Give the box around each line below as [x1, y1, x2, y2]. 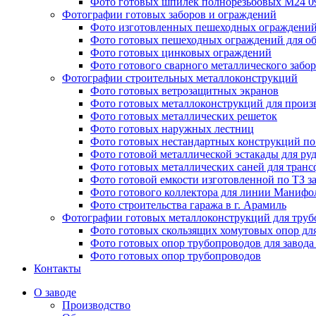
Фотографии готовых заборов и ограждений [62, 8, 276, 20]
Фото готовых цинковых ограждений [90, 47, 272, 59]
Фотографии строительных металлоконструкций [62, 72, 298, 84]
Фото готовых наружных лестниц [90, 123, 254, 135]
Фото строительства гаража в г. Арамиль [90, 199, 286, 211]
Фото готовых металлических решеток [90, 110, 277, 122]
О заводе [34, 286, 76, 298]
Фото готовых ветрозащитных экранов [90, 85, 279, 97]
